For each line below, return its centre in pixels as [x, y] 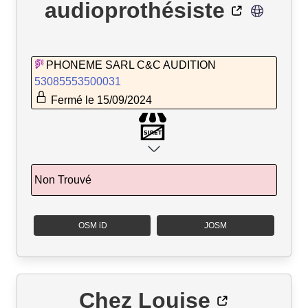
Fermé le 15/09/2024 [100, 100]
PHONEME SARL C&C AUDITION [131, 65]
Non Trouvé [63, 179]
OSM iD [92, 225]
